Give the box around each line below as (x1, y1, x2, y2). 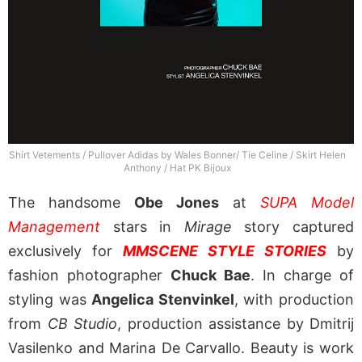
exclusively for (8, 242, 123, 260)
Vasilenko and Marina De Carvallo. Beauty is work (8, 339, 354, 357)
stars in (100, 218, 184, 236)
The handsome (8, 194, 134, 212)
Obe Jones (134, 194, 219, 212)
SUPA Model (260, 194, 354, 212)
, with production (234, 291, 355, 309)
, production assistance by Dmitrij (117, 315, 354, 333)
